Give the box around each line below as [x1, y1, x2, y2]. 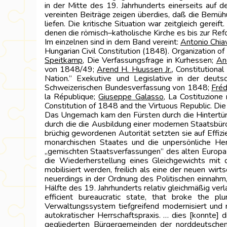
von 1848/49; [45, 64, 97, 75]
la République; [45, 91, 99, 102]
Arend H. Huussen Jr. [97, 64, 172, 75]
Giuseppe [98, 91, 132, 102]
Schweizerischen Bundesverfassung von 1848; [45, 82, 211, 93]
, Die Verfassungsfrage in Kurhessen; [83, 55, 216, 66]
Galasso [132, 91, 164, 102]
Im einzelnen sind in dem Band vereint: [45, 36, 180, 48]
